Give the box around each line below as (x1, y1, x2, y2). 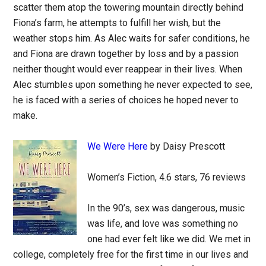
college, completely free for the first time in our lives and (13, 249, 249, 260)
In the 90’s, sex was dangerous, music (87, 202, 245, 214)
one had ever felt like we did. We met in (87, 233, 251, 245)
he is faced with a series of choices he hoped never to (13, 94, 239, 106)
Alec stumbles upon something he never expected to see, (13, 79, 253, 90)
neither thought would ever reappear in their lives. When (13, 64, 243, 75)
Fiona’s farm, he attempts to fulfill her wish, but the (13, 17, 221, 28)
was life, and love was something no (87, 218, 239, 229)
